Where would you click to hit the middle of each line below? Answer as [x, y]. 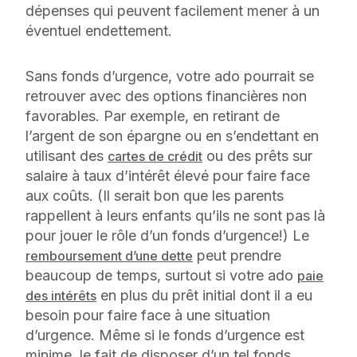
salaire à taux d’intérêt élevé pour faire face [168, 175]
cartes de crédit [155, 156]
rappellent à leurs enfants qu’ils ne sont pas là [175, 215]
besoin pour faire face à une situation [148, 315]
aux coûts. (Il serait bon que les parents [155, 195]
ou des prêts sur [257, 155]
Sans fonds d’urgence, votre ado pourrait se [170, 76]
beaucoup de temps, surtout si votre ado [161, 275]
